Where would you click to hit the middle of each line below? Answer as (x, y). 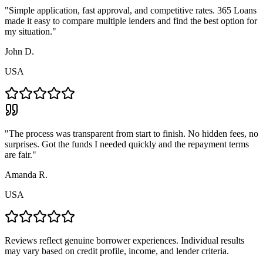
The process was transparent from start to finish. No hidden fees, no (134, 134)
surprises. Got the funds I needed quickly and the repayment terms (127, 144)
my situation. (28, 32)
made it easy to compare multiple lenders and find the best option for (131, 21)
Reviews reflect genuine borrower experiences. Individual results (124, 241)
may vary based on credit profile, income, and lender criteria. (117, 251)
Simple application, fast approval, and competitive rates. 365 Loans (133, 11)
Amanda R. (26, 175)
